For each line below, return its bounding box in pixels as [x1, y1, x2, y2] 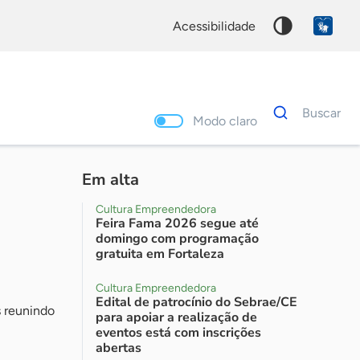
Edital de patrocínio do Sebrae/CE [96, 293, 297, 311]
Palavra [264, 153, 304, 168]
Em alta [82, 169, 139, 190]
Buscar [310, 104, 341, 121]
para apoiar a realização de [96, 309, 257, 326]
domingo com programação [96, 230, 259, 247]
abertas [96, 339, 141, 357]
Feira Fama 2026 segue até [96, 215, 259, 232]
